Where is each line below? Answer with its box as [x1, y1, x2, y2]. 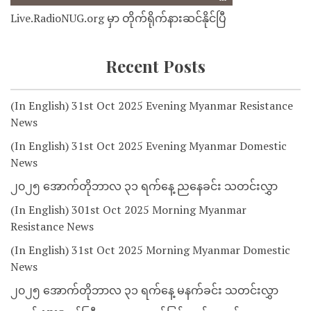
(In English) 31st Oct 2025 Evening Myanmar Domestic [10, 138, 287, 154]
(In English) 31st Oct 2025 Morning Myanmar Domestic [10, 242, 290, 258]
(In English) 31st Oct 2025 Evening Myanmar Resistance [10, 98, 293, 114]
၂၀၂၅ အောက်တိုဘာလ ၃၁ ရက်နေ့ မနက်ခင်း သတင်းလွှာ [10, 283, 278, 299]
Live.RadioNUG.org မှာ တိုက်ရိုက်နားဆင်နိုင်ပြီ [10, 10, 226, 26]
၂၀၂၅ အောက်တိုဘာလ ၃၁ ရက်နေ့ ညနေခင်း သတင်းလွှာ [10, 178, 278, 194]
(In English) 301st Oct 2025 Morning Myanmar [10, 202, 246, 218]
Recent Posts [106, 55, 205, 78]
